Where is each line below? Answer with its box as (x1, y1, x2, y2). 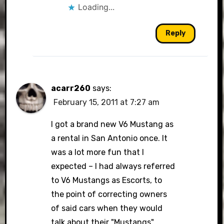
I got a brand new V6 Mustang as (51, 119, 174, 129)
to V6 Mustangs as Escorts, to (51, 175, 162, 185)
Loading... (77, 2, 114, 12)
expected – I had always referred (51, 161, 175, 171)
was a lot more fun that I (51, 147, 144, 157)
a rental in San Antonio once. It (51, 133, 168, 143)
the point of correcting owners (51, 189, 167, 199)
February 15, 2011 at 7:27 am (53, 97, 160, 107)
